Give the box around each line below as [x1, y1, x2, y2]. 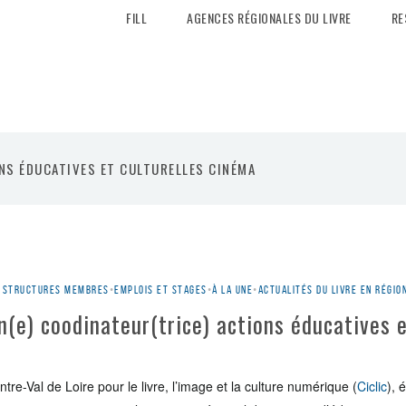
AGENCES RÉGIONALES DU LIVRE [187, 8, 352, 27]
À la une [212, 283, 253, 296]
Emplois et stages [114, 283, 208, 296]
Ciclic [357, 377, 387, 395]
